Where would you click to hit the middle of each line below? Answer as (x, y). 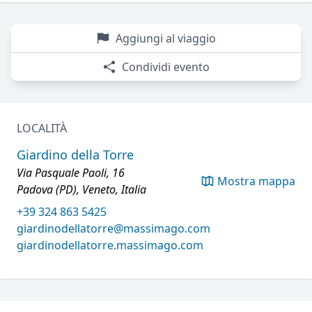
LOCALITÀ (42, 128)
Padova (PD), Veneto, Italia (81, 189)
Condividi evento (166, 67)
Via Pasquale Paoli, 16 (71, 173)
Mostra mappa (256, 181)
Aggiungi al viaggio (166, 38)
